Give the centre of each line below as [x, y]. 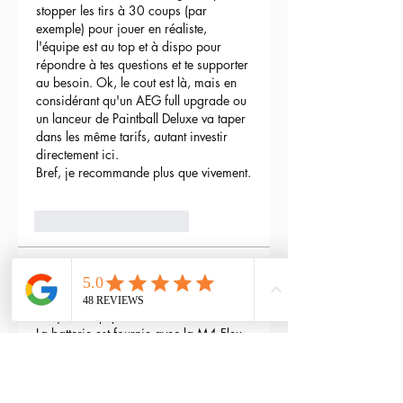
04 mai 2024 [107, 285]
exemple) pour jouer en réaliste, [123, 29]
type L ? [56, 352]
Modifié [58, 379]
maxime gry [103, 272]
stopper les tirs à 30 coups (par [123, 11]
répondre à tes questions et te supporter [144, 65]
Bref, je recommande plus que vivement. [143, 173]
